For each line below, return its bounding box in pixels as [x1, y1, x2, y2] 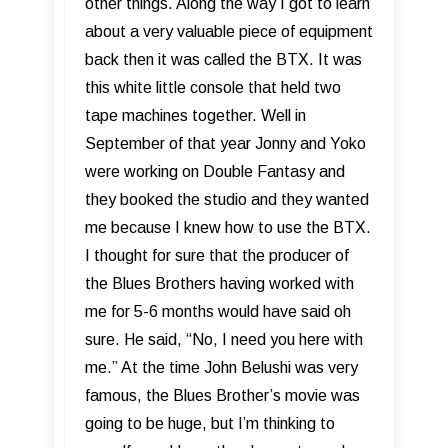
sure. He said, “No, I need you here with [85, 331, 363, 349]
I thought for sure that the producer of [85, 247, 349, 265]
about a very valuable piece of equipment [85, 23, 373, 41]
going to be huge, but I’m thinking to [85, 415, 335, 433]
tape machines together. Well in [85, 107, 306, 125]
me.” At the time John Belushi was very [85, 359, 358, 377]
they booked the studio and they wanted [85, 191, 369, 209]
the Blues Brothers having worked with [85, 275, 354, 293]
